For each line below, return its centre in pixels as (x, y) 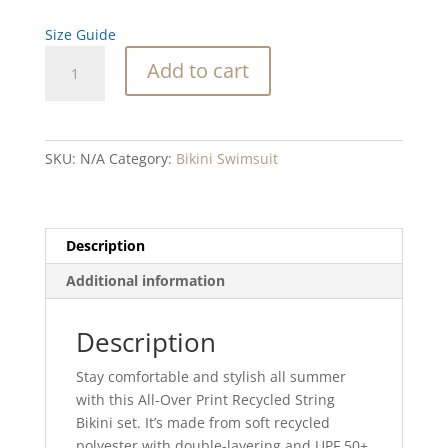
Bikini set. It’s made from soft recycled (202, 422)
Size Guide (80, 34)
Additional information (145, 280)
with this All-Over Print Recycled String (205, 399)
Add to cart (197, 70)
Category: (142, 158)
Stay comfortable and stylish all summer (210, 376)
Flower (65, 56)
